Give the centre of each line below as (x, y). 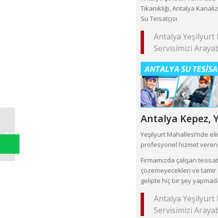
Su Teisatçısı (159, 19)
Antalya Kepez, (177, 118)
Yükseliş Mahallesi (44, 134)
